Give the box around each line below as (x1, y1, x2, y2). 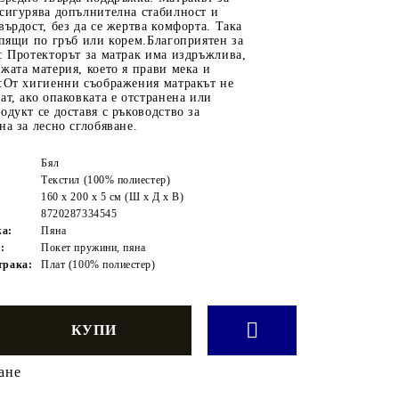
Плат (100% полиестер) (41, 257, 156, 271)
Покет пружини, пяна (41, 240, 146, 254)
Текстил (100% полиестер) (41, 173, 171, 186)
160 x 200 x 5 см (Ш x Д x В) (41, 190, 184, 203)
